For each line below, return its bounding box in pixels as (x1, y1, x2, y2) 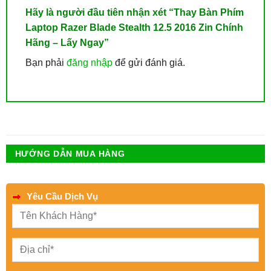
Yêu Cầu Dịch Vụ (24, 191, 98, 201)
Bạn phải (25, 57, 67, 68)
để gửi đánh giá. (112, 57, 185, 68)
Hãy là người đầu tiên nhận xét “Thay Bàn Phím (25, 7, 244, 18)
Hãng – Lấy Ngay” (25, 37, 111, 48)
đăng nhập (66, 57, 113, 68)
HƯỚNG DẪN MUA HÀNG (15, 148, 125, 158)
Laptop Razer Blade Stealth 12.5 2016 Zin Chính (25, 22, 243, 33)
